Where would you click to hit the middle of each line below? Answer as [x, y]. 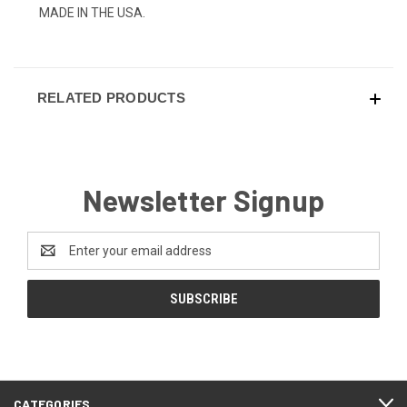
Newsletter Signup [203, 199]
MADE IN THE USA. [92, 12]
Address [51, 259]
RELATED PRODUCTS [111, 97]
